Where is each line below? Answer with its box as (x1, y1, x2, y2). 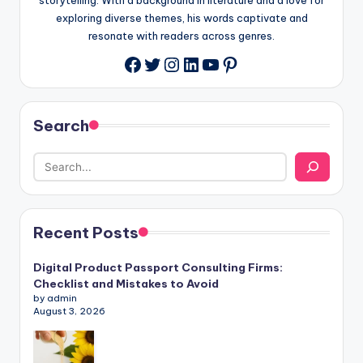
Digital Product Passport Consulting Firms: (33, 259, 283, 275)
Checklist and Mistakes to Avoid (33, 275, 219, 291)
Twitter (142, 49, 211, 74)
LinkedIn (181, 49, 260, 74)
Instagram (161, 49, 258, 74)
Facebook (122, 51, 217, 76)
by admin (33, 292, 77, 304)
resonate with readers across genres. (88, 28, 275, 42)
